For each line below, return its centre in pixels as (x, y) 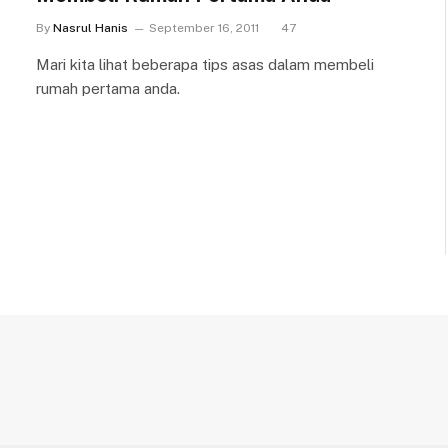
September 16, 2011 (204, 28)
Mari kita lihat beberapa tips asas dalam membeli (205, 64)
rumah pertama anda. (108, 88)
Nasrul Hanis (90, 28)
